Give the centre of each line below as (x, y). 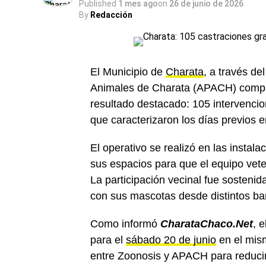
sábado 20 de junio (171, 240)
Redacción (111, 15)
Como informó (125, 224)
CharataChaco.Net (207, 224)
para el (108, 240)
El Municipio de (128, 72)
